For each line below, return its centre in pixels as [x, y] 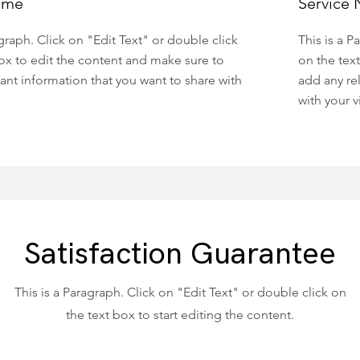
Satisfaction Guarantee [180, 254]
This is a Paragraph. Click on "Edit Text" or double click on [180, 292]
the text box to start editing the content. [180, 315]
